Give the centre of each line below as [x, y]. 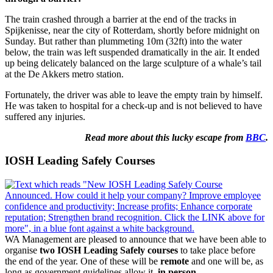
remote [176, 261]
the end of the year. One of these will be [83, 261]
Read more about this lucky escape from [165, 137]
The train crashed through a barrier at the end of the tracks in [121, 19]
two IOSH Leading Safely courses [109, 250]
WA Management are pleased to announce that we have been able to [136, 239]
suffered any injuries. [45, 116]
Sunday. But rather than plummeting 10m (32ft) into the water [123, 41]
